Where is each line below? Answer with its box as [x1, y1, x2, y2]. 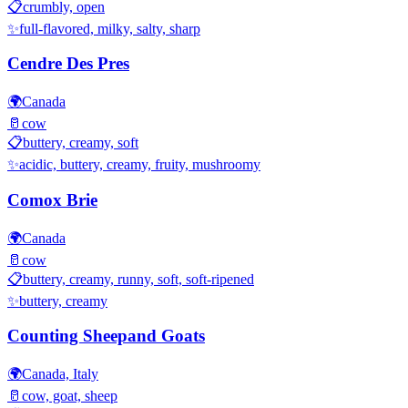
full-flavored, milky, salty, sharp [19, 20, 200, 36]
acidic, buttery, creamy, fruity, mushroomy [19, 157, 260, 173]
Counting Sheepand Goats [7, 326, 205, 346]
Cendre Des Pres [7, 54, 129, 74]
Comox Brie [7, 189, 97, 209]
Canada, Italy [22, 365, 98, 382]
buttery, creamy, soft [23, 135, 138, 151]
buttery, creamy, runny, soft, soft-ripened [23, 270, 254, 287]
